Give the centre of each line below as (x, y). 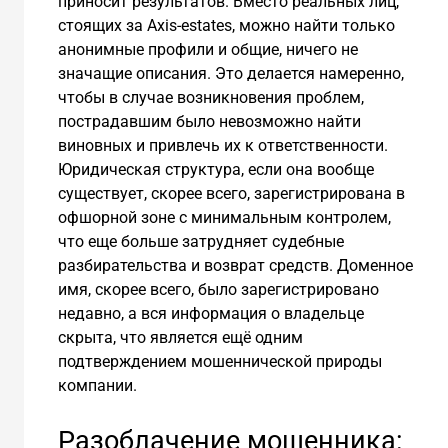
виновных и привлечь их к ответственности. (222, 146)
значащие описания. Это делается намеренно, (230, 74)
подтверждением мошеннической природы (219, 362)
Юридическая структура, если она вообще (215, 170)
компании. (97, 386)
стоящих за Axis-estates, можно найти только (226, 26)
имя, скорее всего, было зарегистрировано (218, 290)
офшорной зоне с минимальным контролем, (224, 218)
